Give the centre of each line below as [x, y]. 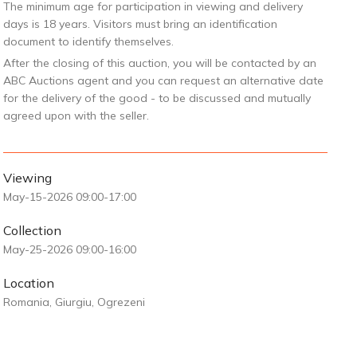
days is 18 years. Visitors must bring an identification [140, 24]
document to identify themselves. [88, 41]
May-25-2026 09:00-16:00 [69, 249]
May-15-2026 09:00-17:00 [69, 197]
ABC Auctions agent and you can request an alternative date [163, 80]
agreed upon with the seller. [76, 116]
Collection [32, 230]
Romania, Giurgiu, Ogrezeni [74, 302]
